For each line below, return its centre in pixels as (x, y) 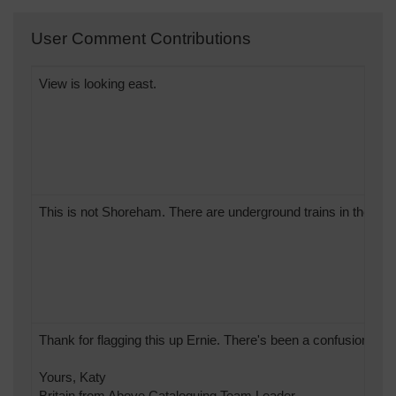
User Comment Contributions (141, 38)
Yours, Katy (72, 377)
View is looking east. (98, 83)
